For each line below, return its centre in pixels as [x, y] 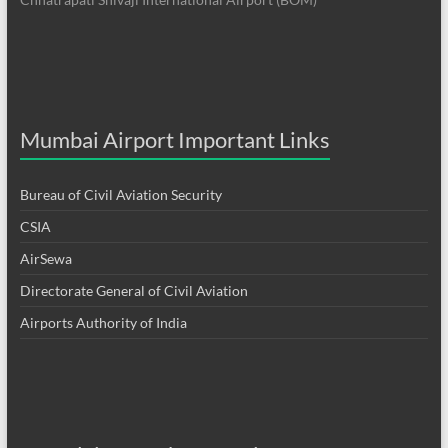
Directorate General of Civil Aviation [133, 290]
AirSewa [45, 258]
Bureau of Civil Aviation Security [120, 194]
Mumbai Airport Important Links [174, 139]
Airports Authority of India [103, 322]
